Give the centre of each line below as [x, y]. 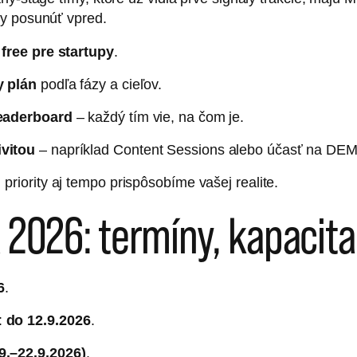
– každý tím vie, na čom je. [160, 117]
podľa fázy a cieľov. [102, 84]
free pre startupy [58, 52]
